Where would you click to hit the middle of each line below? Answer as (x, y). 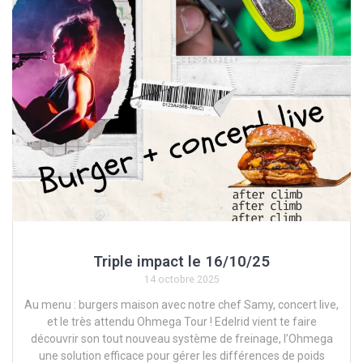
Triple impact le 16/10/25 (181, 262)
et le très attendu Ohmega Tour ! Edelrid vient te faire (181, 322)
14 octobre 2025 (181, 280)
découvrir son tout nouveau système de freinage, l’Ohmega (181, 339)
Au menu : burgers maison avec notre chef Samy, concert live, (181, 305)
